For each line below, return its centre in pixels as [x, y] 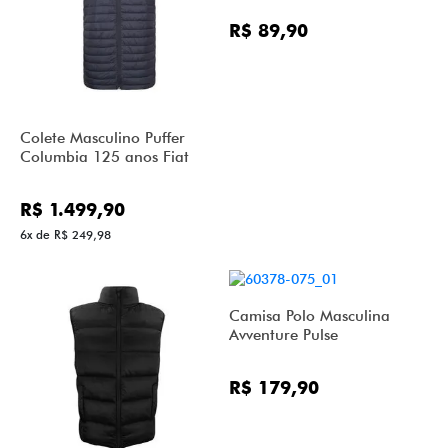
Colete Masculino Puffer [102, 137]
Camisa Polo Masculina [309, 314]
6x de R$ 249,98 [65, 234]
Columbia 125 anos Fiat [104, 156]
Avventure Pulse [283, 333]
